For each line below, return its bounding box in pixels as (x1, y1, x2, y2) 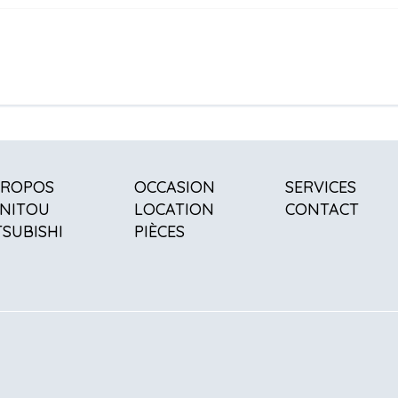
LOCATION (133, 199, 214, 219)
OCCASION (133, 177, 215, 197)
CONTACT (285, 199, 360, 219)
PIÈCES (133, 221, 185, 242)
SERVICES (285, 177, 357, 197)
